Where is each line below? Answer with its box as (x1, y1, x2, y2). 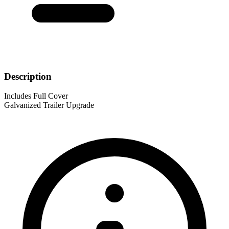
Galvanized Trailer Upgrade (4, 101, 94, 110)
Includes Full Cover (4, 91, 68, 101)
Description (4, 71, 52, 82)
